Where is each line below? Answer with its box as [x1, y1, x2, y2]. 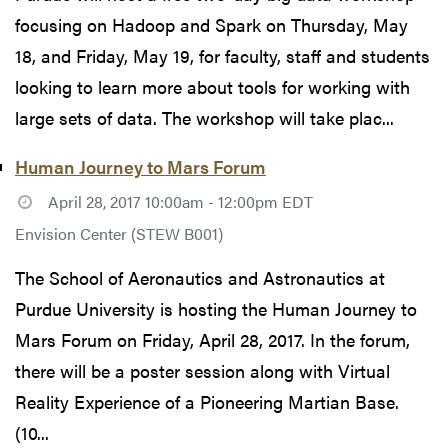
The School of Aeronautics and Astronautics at [15, 265, 385, 291]
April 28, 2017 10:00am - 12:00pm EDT [47, 189, 313, 213]
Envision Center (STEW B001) [15, 222, 223, 246]
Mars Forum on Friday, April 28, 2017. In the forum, [15, 327, 410, 353]
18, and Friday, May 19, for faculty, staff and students [15, 42, 430, 68]
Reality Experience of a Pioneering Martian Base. [15, 389, 399, 415]
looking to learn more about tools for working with [15, 73, 410, 99]
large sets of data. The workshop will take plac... [15, 104, 394, 130]
